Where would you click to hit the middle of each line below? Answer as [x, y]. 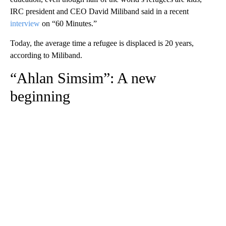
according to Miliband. [46, 55]
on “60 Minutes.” [68, 24]
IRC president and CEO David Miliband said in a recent [99, 12]
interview [25, 24]
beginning [40, 96]
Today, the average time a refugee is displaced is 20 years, [102, 43]
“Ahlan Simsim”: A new [83, 78]
